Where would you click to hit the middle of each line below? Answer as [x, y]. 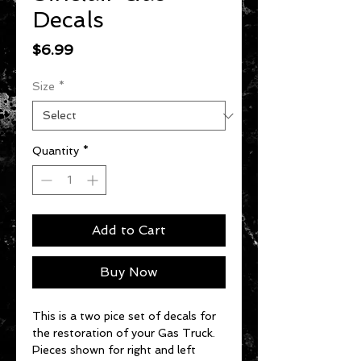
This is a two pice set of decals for [124, 316]
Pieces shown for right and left [114, 350]
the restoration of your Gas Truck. [125, 333]
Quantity [56, 151]
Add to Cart [129, 230]
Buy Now [129, 272]
